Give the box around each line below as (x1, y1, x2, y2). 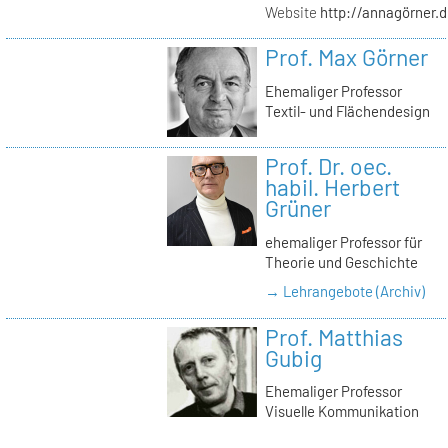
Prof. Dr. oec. (264, 152, 392, 181)
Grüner (264, 194, 331, 223)
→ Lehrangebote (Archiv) (264, 282, 425, 301)
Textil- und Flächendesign (264, 101, 430, 120)
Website (264, 3, 317, 22)
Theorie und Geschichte (264, 253, 418, 272)
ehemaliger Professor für (264, 233, 422, 252)
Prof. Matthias (264, 322, 403, 351)
